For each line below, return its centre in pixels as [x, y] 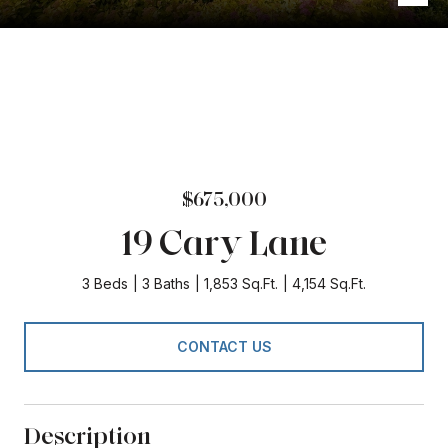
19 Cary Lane [224, 242]
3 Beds [105, 283]
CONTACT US [224, 346]
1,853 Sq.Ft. [241, 283]
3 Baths [166, 283]
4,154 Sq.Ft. [329, 283]
